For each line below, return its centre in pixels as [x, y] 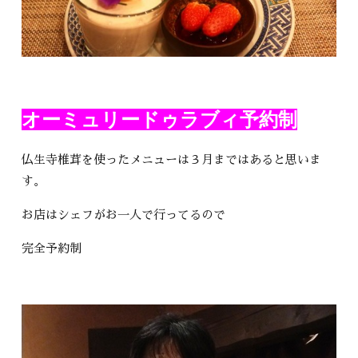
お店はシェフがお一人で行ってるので [124, 214]
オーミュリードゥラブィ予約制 [160, 119]
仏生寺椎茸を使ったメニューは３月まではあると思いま [172, 159]
